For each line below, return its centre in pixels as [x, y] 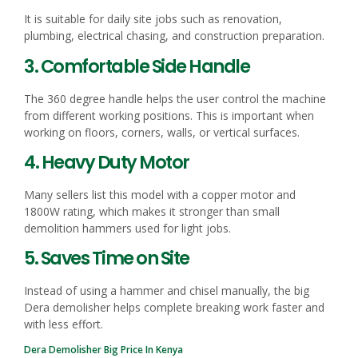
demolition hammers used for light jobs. [127, 228]
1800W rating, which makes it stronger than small [152, 211]
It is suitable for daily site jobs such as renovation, [153, 19]
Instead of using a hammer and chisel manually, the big [167, 291]
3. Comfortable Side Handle [137, 66]
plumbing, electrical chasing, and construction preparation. [174, 36]
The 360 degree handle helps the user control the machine [175, 98]
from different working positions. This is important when [169, 115]
